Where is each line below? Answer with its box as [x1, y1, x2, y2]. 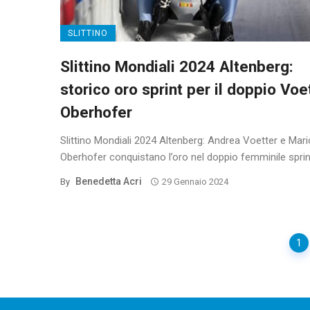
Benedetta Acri [75, 176, 142, 188]
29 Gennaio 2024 [161, 176, 228, 188]
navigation [60, 246, 114, 261]
